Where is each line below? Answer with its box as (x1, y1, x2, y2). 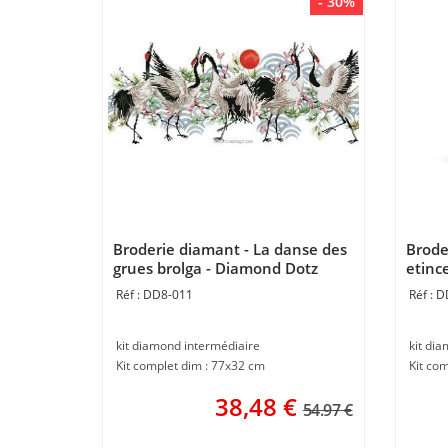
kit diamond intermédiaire (116, 337, 260, 354)
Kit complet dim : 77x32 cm (116, 357, 265, 374)
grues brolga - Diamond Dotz (113, 258, 318, 278)
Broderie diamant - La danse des (113, 239, 347, 259)
